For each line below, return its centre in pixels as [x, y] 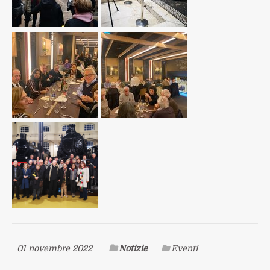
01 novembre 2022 [55, 249]
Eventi [184, 249]
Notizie [133, 249]
